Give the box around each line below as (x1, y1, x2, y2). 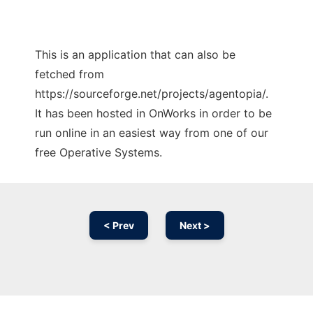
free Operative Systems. (35, 145, 162, 160)
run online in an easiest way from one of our (35, 126, 268, 140)
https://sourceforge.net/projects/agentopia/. (35, 87, 268, 101)
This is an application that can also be (35, 48, 235, 62)
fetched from (35, 67, 104, 82)
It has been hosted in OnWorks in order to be (35, 106, 272, 121)
